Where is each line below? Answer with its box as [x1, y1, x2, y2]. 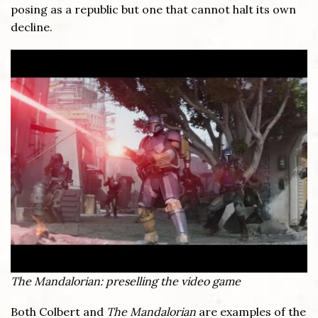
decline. [11, 20, 53, 35]
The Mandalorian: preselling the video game [11, 273, 241, 288]
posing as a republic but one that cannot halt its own [11, 2, 296, 17]
